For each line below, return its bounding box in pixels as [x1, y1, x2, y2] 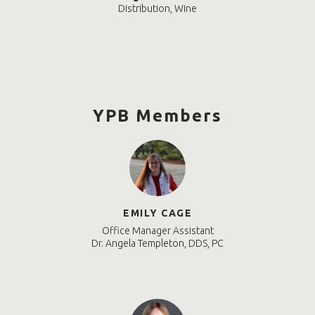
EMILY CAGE [123, 207, 192, 219]
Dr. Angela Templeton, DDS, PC [91, 238, 224, 250]
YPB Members [93, 106, 222, 126]
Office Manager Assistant [101, 225, 214, 237]
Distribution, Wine [118, 3, 197, 15]
